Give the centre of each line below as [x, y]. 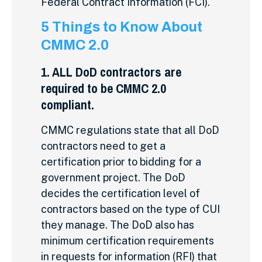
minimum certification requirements [127, 241]
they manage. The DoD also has [118, 225]
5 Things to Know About [122, 27]
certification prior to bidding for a [121, 162]
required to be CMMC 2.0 [104, 89]
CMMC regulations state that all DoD [130, 130]
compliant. [68, 105]
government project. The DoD [113, 178]
